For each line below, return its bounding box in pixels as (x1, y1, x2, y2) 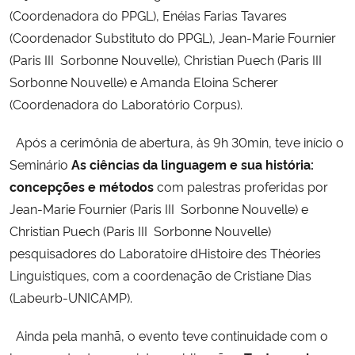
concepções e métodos (10, 177, 154, 195)
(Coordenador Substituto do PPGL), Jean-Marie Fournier (10, 28, 336, 46)
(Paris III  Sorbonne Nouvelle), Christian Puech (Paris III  (10, 50, 325, 68)
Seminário (10, 155, 68, 173)
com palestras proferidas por (154, 177, 328, 195)
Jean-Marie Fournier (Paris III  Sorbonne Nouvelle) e (10, 199, 308, 217)
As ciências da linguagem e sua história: (71, 155, 314, 173)
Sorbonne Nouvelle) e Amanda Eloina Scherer (10, 72, 278, 90)
